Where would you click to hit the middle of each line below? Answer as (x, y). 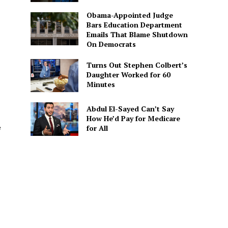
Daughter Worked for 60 (128, 75)
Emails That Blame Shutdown (137, 35)
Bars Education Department (134, 25)
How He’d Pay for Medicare (133, 118)
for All (97, 128)
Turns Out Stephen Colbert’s (137, 65)
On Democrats (111, 44)
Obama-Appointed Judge (130, 15)
